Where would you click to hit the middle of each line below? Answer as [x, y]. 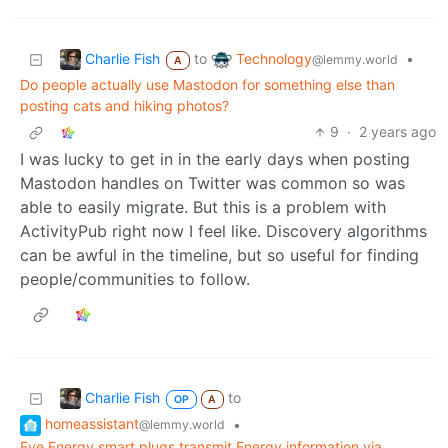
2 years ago [397, 132]
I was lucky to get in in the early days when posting [215, 159]
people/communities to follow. [135, 279]
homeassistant [92, 424]
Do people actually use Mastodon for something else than [207, 85]
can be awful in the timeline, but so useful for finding [219, 255]
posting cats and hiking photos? [124, 106]
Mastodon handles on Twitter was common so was [212, 183]
